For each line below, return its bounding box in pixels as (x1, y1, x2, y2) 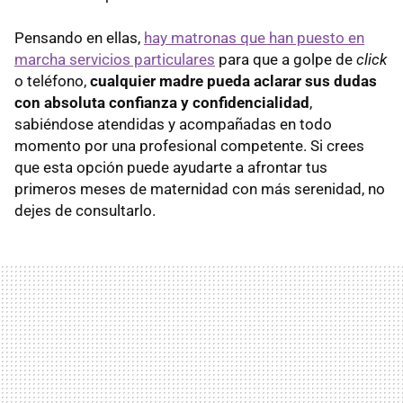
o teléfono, (14, 72, 90, 91)
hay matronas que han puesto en (144, 29, 364, 48)
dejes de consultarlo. (14, 201, 156, 220)
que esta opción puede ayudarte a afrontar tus (14, 158, 327, 177)
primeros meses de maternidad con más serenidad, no (14, 180, 385, 199)
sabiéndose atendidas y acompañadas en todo (14, 115, 332, 134)
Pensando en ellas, (14, 29, 144, 48)
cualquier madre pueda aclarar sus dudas (90, 72, 377, 91)
